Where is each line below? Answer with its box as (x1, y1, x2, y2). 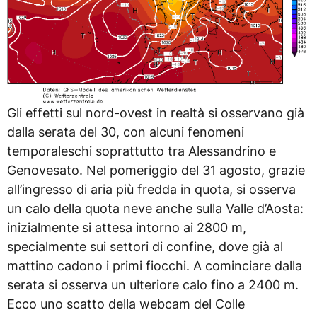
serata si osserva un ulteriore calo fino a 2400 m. (7, 277, 299, 293)
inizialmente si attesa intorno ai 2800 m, (7, 220, 246, 236)
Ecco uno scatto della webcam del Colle (7, 296, 245, 312)
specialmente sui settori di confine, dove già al (7, 239, 283, 255)
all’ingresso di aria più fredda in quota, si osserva (7, 182, 296, 197)
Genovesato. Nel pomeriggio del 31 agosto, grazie (7, 163, 305, 178)
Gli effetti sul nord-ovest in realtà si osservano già (7, 105, 304, 121)
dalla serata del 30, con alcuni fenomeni (7, 125, 244, 140)
